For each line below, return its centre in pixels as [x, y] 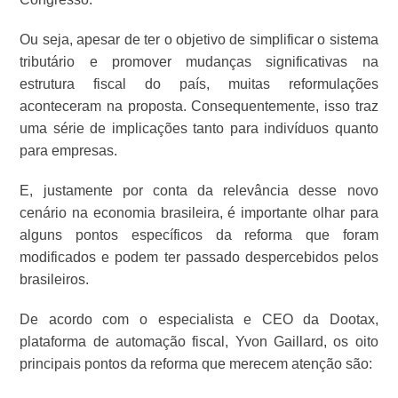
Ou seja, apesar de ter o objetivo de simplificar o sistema [199, 40]
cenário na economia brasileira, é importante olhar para [199, 213]
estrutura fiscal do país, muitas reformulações [199, 84]
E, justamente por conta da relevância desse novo [199, 191]
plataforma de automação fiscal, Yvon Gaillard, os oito [199, 342]
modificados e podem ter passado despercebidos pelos [199, 258]
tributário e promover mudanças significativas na [199, 62]
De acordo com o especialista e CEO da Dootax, [199, 320]
